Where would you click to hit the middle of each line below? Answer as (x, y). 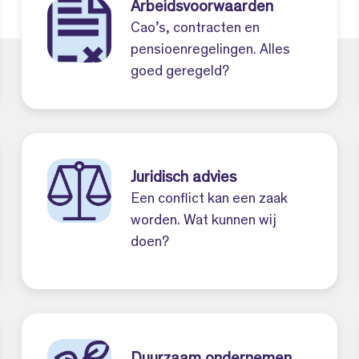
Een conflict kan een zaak (210, 199)
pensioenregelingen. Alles (211, 50)
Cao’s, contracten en (196, 29)
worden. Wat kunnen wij (204, 221)
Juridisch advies (184, 178)
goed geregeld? (180, 72)
